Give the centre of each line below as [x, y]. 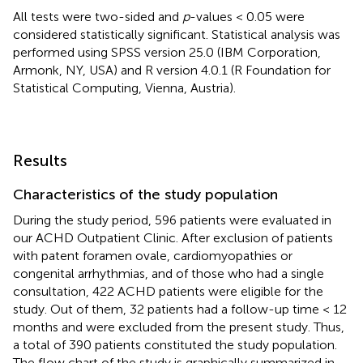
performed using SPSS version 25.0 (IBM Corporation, [167, 52]
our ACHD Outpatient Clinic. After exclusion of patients [173, 237]
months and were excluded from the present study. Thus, [179, 327]
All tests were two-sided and [98, 16]
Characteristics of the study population [145, 194]
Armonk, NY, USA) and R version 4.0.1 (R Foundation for [172, 70]
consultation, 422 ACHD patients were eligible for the [168, 291]
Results [40, 160]
